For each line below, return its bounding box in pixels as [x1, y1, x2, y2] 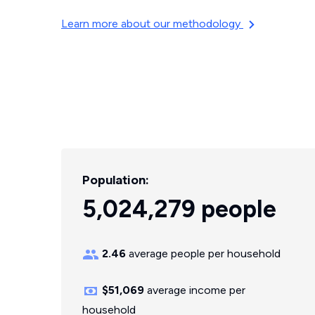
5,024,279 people [82, 195, 276, 224]
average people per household [126, 247, 281, 260]
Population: [82, 172, 149, 188]
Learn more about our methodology [61, 17, 243, 30]
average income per [144, 283, 245, 297]
